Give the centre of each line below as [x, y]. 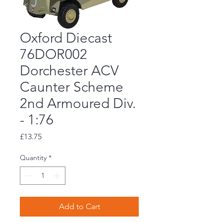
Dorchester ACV [69, 71]
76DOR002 [54, 55]
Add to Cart [79, 207]
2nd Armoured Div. [78, 104]
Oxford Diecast [66, 38]
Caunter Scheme [72, 87]
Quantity [33, 158]
